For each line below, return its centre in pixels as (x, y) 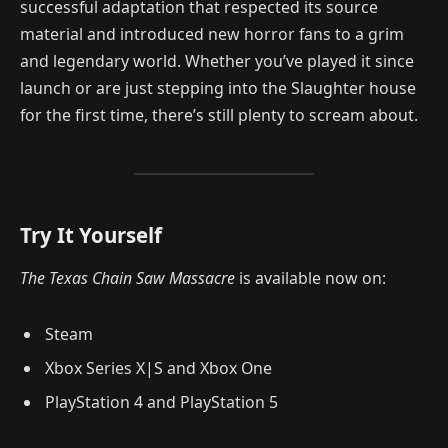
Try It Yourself (91, 234)
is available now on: (310, 278)
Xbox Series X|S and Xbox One (158, 367)
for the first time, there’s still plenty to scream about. (219, 114)
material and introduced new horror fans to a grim (212, 33)
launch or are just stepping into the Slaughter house (218, 87)
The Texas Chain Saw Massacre (127, 278)
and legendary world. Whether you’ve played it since (217, 60)
